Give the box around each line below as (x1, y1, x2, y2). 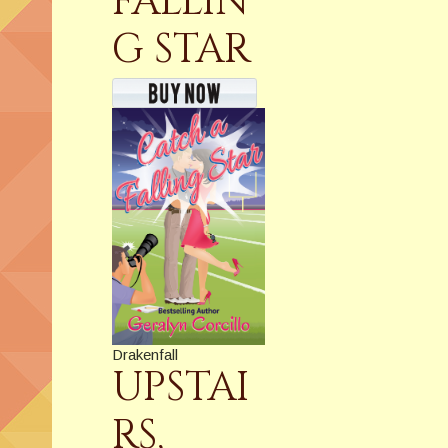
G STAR (112, 23, 251, 78)
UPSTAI (112, 361, 249, 416)
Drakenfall (112, 346, 178, 364)
